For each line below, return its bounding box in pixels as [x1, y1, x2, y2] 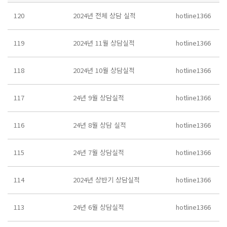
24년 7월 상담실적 [73, 147, 124, 157]
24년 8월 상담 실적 [73, 120, 126, 130]
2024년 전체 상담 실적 [73, 11, 136, 20]
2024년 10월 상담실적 [73, 65, 135, 75]
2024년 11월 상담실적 [73, 38, 135, 48]
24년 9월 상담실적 [73, 93, 124, 102]
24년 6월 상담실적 [73, 202, 124, 212]
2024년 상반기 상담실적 [73, 175, 140, 184]
